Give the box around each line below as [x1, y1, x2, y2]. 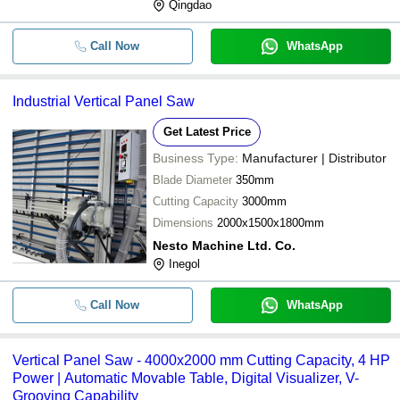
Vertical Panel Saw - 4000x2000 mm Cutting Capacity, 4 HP [12, 352, 390, 368]
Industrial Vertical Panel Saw [12, 93, 195, 109]
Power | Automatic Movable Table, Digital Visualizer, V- [12, 370, 359, 386]
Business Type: [153, 150, 238, 165]
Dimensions [153, 215, 213, 229]
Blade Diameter [153, 172, 232, 187]
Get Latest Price [162, 124, 251, 138]
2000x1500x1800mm [217, 215, 324, 229]
